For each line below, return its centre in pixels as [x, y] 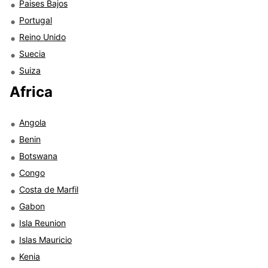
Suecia [32, 53]
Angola [33, 122]
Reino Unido [42, 36]
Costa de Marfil [49, 189]
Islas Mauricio [45, 239]
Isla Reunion [42, 223]
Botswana [38, 156]
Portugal [36, 20]
